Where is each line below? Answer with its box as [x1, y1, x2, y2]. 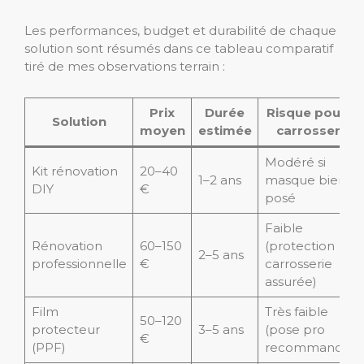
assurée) [264, 274, 317, 290]
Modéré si [264, 154, 326, 171]
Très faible [264, 304, 328, 320]
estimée [197, 123, 252, 139]
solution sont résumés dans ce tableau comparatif [24, 41, 333, 57]
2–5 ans [197, 247, 244, 263]
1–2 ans [197, 172, 241, 188]
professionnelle [31, 256, 127, 272]
